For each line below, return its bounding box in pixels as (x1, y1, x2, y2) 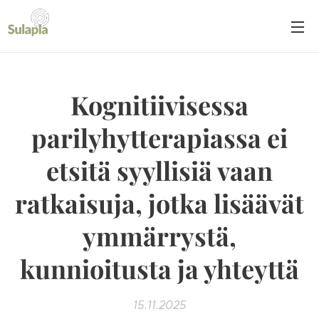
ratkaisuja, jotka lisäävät (15, 186, 304, 220)
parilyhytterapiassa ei (31, 120, 288, 155)
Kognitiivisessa (70, 88, 249, 122)
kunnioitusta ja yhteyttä (20, 251, 299, 286)
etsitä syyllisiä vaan (46, 153, 273, 187)
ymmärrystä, (83, 219, 236, 253)
